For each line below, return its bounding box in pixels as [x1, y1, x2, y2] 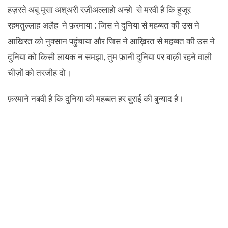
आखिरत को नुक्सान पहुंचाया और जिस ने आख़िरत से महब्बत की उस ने [8, 35, 215, 47]
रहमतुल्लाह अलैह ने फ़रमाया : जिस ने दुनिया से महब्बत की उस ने [8, 19, 199, 31]
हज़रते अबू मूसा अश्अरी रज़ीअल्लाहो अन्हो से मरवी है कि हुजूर [8, 4, 191, 15]
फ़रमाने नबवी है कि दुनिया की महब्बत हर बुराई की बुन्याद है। [8, 92, 184, 104]
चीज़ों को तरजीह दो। [8, 67, 71, 78]
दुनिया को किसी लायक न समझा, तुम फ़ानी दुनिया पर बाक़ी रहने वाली [8, 51, 212, 63]
